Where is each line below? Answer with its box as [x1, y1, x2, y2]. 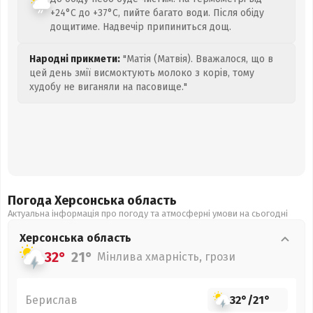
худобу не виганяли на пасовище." [29, 81, 187, 93]
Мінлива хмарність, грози [97, 250, 235, 263]
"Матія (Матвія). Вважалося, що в [120, 53, 273, 65]
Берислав [25, 293, 78, 307]
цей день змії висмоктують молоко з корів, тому [29, 67, 254, 79]
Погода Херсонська [8, 193, 127, 208]
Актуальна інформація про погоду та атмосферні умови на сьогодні [8, 208, 288, 219]
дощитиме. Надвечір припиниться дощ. [50, 21, 231, 33]
